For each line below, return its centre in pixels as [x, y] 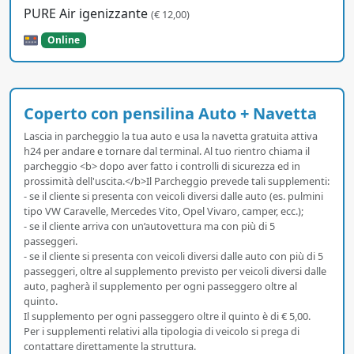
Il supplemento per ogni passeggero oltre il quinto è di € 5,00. [167, 316]
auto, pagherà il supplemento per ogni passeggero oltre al [160, 286]
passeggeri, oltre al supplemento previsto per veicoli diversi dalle [175, 271]
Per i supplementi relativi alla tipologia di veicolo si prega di [162, 331]
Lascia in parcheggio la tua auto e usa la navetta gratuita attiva [171, 136]
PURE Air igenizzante [87, 13]
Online [63, 40]
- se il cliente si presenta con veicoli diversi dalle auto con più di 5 [173, 256]
